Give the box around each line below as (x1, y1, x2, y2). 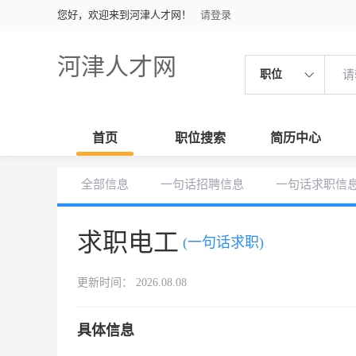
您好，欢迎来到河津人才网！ (57, 9, 192, 21)
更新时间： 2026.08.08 (77, 277, 187, 288)
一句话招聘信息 (161, 178, 244, 191)
